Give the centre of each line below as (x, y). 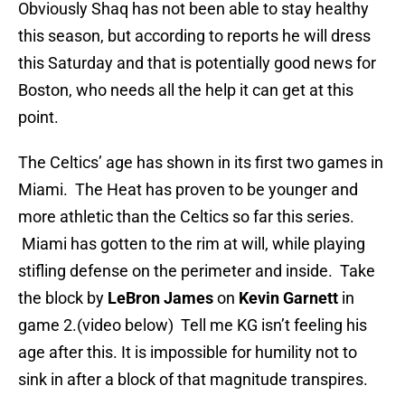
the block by (63, 298)
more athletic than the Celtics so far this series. (186, 217)
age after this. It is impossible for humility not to (188, 353)
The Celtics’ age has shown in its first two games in (201, 163)
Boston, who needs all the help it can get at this (186, 90)
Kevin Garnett (288, 298)
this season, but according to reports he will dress (194, 36)
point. (38, 118)
